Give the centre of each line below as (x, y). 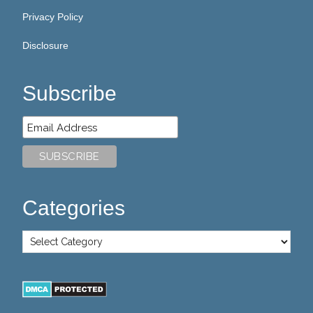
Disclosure (46, 45)
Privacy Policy (53, 17)
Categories (74, 208)
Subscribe (70, 93)
